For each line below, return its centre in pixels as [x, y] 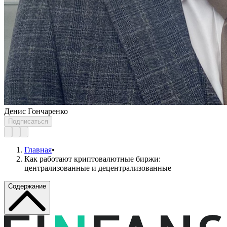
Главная [38, 149]
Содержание [27, 186]
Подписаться [28, 121]
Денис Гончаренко [36, 111]
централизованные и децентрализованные [98, 168]
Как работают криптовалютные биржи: [92, 159]
